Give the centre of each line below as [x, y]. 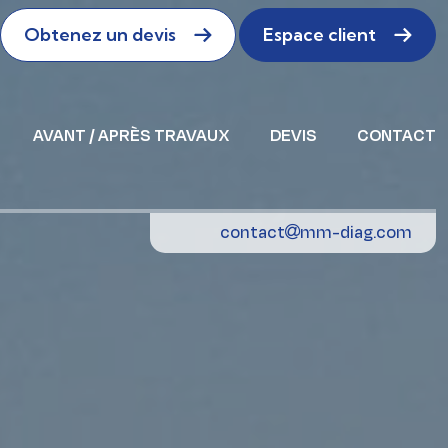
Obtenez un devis [100, 34]
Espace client [319, 34]
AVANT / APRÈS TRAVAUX [131, 135]
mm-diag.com [356, 233]
